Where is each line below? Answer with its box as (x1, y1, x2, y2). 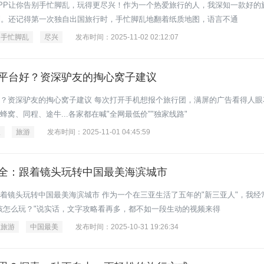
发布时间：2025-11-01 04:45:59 (47, 128, 150, 136)
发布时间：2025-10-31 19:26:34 (75, 223, 179, 231)
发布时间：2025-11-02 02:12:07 (75, 33, 179, 41)
